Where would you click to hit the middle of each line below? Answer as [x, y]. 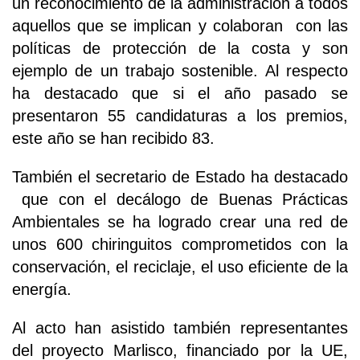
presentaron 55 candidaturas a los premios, [180, 116]
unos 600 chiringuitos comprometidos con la [180, 245]
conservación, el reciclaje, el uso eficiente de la [180, 267]
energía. [42, 290]
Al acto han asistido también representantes [180, 328]
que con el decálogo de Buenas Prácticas [180, 200]
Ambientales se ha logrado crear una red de [180, 222]
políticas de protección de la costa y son [180, 49]
